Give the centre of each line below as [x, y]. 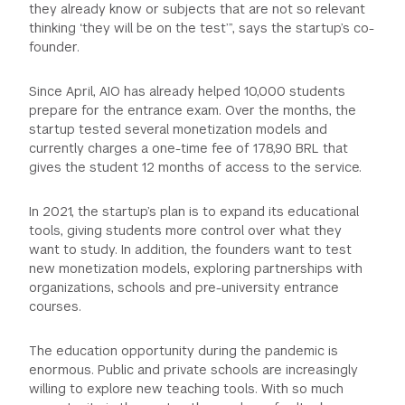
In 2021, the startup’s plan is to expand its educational [194, 212]
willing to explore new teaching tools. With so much [187, 389]
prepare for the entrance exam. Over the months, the [193, 111]
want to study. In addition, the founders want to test [191, 250]
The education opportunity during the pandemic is [184, 351]
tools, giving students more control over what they [186, 231]
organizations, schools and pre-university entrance [184, 288]
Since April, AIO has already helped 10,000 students [188, 92]
